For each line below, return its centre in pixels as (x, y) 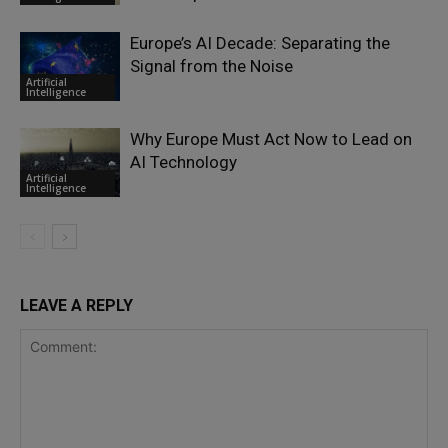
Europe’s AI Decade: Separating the (260, 43)
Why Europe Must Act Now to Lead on (271, 139)
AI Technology (183, 162)
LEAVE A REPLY (76, 306)
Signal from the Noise (211, 66)
